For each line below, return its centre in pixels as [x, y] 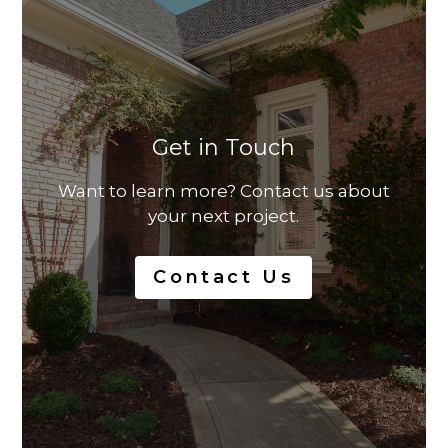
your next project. [224, 216]
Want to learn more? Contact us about [223, 191]
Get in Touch [224, 148]
